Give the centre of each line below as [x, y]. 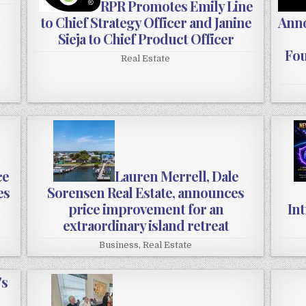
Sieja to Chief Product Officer [145, 39]
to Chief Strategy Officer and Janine [145, 23]
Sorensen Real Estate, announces [146, 193]
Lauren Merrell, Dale [176, 176]
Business [119, 245]
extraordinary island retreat [145, 225]
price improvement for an [145, 209]
